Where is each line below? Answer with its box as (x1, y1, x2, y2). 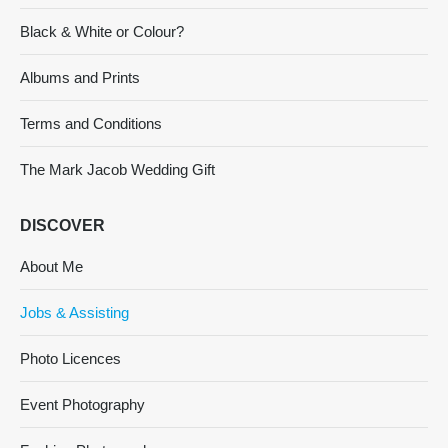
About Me (20, 257, 83, 275)
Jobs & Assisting (20, 303, 129, 321)
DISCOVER (20, 216, 105, 234)
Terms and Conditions (20, 114, 162, 132)
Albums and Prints (20, 68, 140, 86)
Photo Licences (20, 349, 121, 367)
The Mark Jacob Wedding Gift (20, 160, 215, 178)
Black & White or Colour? (20, 22, 184, 40)
